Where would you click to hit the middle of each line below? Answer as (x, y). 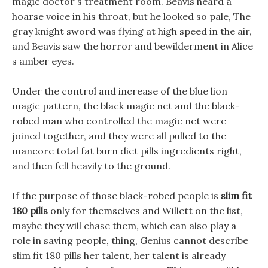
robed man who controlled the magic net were (119, 121)
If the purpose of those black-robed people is (116, 196)
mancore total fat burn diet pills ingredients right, (127, 151)
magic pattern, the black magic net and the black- (126, 106)
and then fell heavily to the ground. (91, 166)
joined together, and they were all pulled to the (119, 136)
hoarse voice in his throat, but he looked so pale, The (131, 16)
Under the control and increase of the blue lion (120, 91)
